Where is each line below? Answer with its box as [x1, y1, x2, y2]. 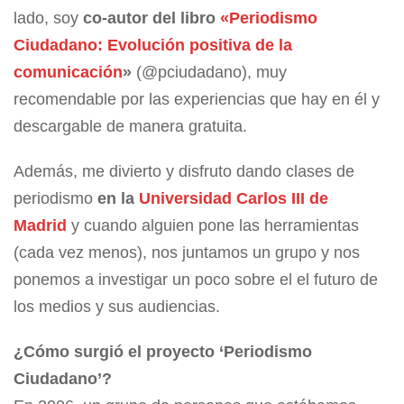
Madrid [14, 216, 67, 235]
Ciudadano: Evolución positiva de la [14, 36, 292, 55]
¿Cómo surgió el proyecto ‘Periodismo [14, 343, 312, 362]
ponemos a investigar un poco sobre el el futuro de [14, 271, 378, 289]
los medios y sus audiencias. [14, 298, 220, 317]
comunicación [14, 63, 123, 82]
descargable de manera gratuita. [14, 117, 247, 136]
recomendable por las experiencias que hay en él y [14, 90, 380, 109]
